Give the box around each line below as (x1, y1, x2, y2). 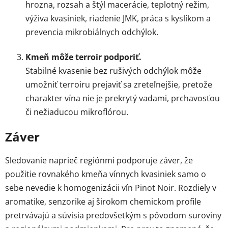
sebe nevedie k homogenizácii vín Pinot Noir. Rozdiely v (5, 182, 216, 193)
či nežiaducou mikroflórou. (25, 106, 128, 118)
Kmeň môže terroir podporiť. (25, 51, 141, 63)
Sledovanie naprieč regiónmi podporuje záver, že (5, 154, 193, 166)
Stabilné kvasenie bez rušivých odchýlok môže (25, 65, 202, 76)
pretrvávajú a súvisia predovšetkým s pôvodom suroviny (5, 209, 221, 221)
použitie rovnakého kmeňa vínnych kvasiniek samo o (5, 168, 206, 180)
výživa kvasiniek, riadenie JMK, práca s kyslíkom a (25, 12, 211, 24)
